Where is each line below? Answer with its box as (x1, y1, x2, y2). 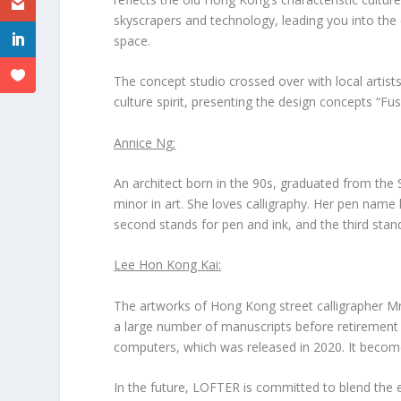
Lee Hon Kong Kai (114, 256, 219, 274)
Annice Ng (114, 133, 174, 151)
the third (320, 215, 370, 233)
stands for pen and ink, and (156, 215, 321, 233)
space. (114, 31, 151, 49)
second (114, 215, 157, 233)
